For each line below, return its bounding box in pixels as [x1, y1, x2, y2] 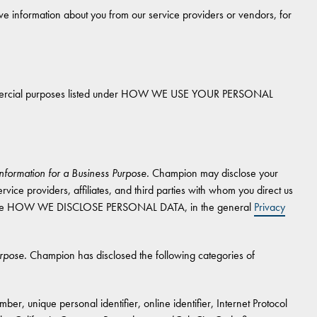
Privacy [254, 200, 285, 214]
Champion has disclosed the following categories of [27, 248, 255, 263]
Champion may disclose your [149, 166, 278, 180]
